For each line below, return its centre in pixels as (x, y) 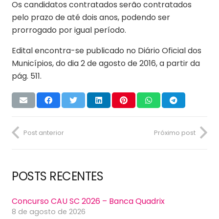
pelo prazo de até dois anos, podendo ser (91, 17)
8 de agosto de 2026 (49, 212)
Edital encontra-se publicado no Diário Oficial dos (107, 50)
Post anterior (44, 132)
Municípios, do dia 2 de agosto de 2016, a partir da (106, 63)
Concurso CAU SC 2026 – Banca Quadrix (88, 201)
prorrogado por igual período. (69, 30)
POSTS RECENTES (58, 176)
